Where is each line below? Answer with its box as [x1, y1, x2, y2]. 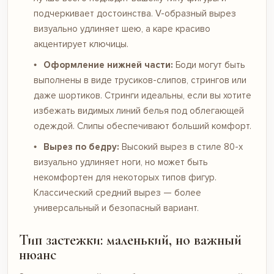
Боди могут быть [172, 59, 245, 70]
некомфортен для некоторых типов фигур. [34, 172, 217, 183]
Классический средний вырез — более [34, 187, 201, 198]
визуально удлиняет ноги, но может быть [34, 157, 208, 168]
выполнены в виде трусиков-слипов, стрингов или [34, 75, 246, 86]
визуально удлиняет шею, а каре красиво [34, 23, 210, 34]
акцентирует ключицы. [34, 39, 128, 50]
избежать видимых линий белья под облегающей [34, 105, 244, 116]
